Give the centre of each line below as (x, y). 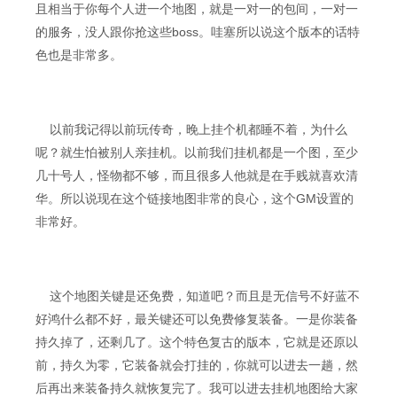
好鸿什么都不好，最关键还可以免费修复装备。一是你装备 (197, 319)
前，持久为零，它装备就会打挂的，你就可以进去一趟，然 (197, 365)
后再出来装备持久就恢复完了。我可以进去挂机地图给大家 (197, 388)
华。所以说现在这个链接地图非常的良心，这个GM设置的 (195, 198)
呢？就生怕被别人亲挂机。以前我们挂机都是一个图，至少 (197, 152)
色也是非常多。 (79, 55)
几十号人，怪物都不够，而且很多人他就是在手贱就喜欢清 (197, 175)
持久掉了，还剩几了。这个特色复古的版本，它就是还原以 (197, 342)
